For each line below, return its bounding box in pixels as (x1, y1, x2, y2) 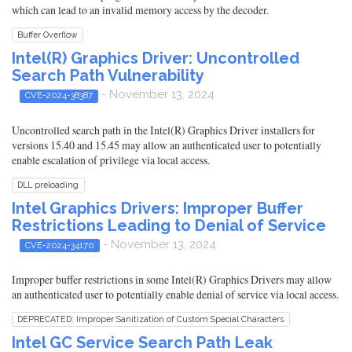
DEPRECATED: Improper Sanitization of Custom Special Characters (17, 314, 284, 324)
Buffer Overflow (17, 30, 78, 40)
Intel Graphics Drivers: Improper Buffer (12, 198, 303, 218)
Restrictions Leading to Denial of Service (12, 215, 326, 235)
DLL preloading (17, 179, 79, 189)
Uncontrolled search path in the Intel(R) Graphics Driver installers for (12, 122, 315, 137)
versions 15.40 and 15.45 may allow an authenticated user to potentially (12, 137, 321, 152)
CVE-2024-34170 (24, 239, 94, 251)
